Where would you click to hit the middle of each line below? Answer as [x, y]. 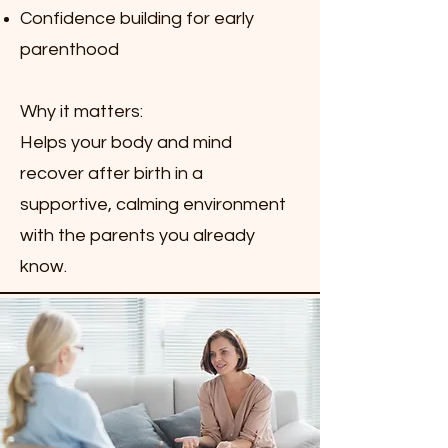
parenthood [69, 49]
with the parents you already [137, 235]
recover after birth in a [111, 173]
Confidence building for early [137, 18]
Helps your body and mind [126, 142]
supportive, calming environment [153, 204]
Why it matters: [81, 111]
